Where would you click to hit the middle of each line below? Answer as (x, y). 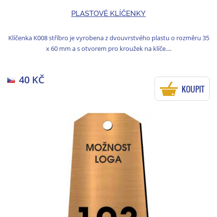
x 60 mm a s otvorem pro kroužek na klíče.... (108, 49)
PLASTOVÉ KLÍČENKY (108, 14)
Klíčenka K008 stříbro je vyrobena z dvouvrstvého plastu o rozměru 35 (108, 38)
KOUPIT (193, 89)
